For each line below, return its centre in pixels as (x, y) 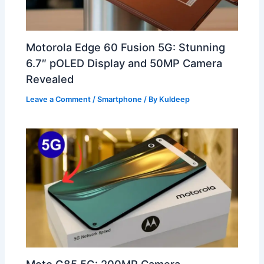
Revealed (50, 79)
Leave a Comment (59, 99)
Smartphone (120, 99)
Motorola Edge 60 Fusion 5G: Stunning (126, 47)
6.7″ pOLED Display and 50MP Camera (124, 63)
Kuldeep (175, 99)
